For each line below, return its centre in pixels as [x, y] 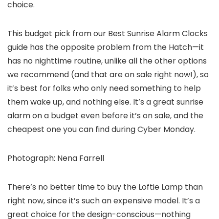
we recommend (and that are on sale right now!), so [108, 74]
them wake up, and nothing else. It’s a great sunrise [105, 102]
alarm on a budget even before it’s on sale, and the [105, 115]
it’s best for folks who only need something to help [104, 88]
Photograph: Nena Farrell [56, 158]
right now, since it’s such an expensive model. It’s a [104, 200]
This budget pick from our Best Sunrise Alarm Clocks [108, 33]
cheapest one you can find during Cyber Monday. [101, 129]
